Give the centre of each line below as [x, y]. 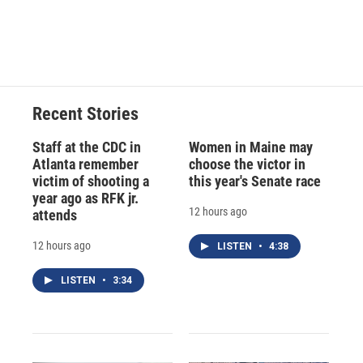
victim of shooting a [91, 181]
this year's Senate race [254, 181]
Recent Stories [85, 114]
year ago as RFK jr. [85, 199]
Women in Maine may [250, 147]
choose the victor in [247, 164]
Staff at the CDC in [87, 147]
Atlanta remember [85, 164]
